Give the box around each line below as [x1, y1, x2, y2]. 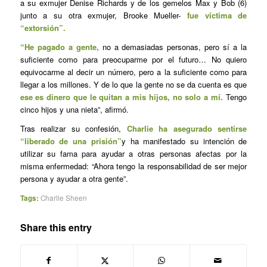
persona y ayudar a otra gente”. [20, 173, 128, 185]
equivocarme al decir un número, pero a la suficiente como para [20, 66, 247, 78]
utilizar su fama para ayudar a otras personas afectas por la [20, 148, 247, 160]
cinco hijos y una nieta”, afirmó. [20, 104, 129, 116]
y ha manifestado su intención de [121, 135, 247, 147]
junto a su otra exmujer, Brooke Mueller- [20, 10, 188, 21]
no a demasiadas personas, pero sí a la [102, 41, 247, 53]
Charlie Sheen [40, 193, 87, 203]
